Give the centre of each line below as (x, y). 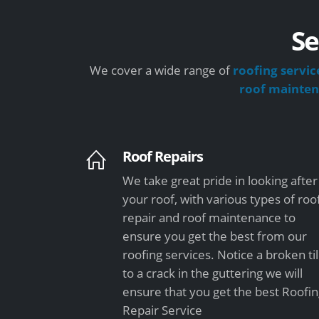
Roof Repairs (163, 156)
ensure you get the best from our (215, 236)
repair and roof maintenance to (209, 217)
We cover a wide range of (161, 70)
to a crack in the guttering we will (213, 273)
